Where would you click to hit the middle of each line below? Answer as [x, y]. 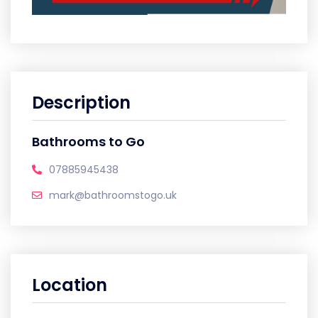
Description [81, 102]
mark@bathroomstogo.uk [113, 195]
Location [70, 285]
